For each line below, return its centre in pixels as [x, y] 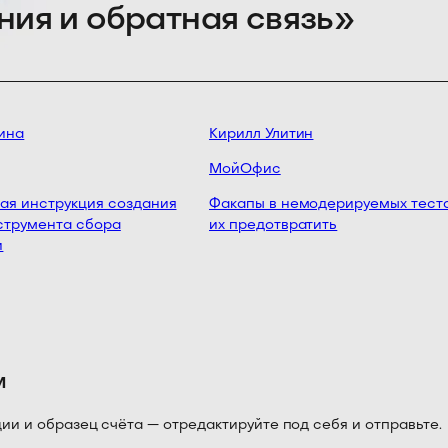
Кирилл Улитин [252, 135]
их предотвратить [264, 226]
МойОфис [236, 170]
